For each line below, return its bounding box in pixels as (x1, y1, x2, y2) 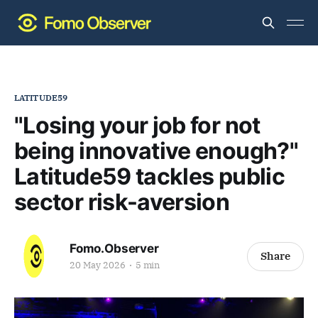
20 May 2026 (70, 258, 126, 271)
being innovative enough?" (14, 137, 298, 165)
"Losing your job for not (14, 111, 261, 139)
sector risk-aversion (14, 188, 230, 216)
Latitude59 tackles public (14, 163, 285, 190)
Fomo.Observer (70, 241, 159, 256)
